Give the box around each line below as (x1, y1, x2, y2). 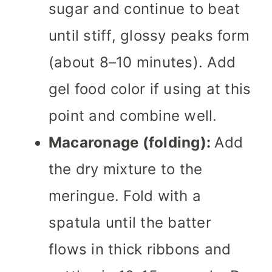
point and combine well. (49, 107, 217, 125)
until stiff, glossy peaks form (49, 27, 250, 45)
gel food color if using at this (49, 80, 251, 98)
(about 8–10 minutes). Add (49, 53, 236, 72)
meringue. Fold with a (49, 187, 202, 205)
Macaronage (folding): (49, 134, 215, 152)
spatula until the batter (49, 214, 211, 232)
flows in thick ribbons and (49, 240, 231, 259)
